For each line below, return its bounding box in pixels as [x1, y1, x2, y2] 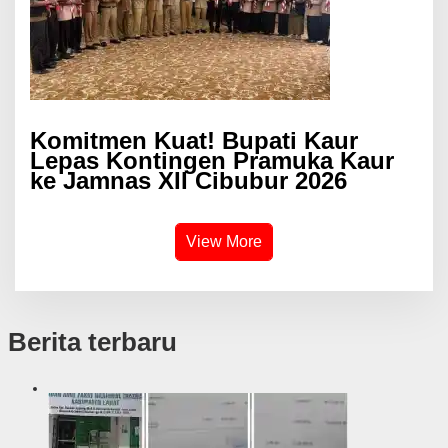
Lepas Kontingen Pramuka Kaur [30, 147, 394, 175]
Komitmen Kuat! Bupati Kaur [30, 127, 358, 155]
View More [186, 233, 262, 251]
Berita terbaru [7, 327, 177, 358]
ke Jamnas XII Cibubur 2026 [30, 167, 347, 195]
